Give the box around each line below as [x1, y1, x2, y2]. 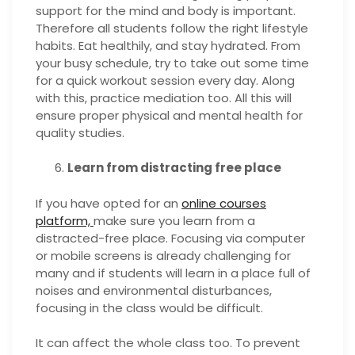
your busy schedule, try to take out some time [36, 54, 309, 71]
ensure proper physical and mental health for [36, 106, 303, 124]
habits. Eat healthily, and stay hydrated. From [36, 36, 300, 54]
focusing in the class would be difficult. [36, 299, 263, 316]
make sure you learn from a [94, 212, 255, 229]
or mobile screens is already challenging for [36, 246, 291, 264]
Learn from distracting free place [67, 159, 284, 176]
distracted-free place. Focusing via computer [36, 229, 305, 246]
